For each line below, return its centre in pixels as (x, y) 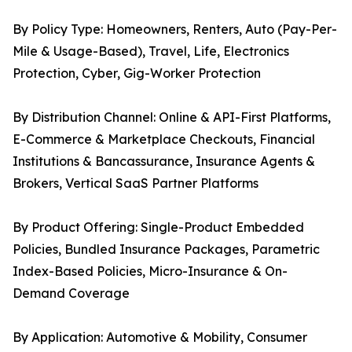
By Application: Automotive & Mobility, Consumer (160, 337)
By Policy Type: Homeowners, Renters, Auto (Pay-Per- (175, 29)
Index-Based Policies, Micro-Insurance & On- (150, 271)
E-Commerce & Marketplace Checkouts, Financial (164, 139)
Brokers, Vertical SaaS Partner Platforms (136, 183)
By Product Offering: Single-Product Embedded (158, 227)
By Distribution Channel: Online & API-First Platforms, (172, 117)
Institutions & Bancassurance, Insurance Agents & (164, 161)
